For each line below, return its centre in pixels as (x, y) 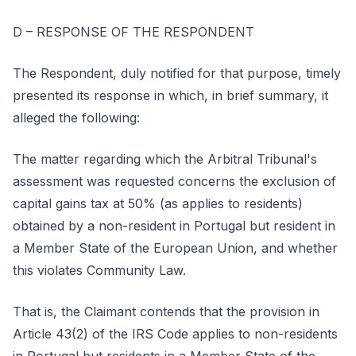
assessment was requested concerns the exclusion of (174, 181)
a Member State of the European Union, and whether (175, 248)
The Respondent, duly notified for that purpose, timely (177, 73)
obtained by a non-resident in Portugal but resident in (174, 226)
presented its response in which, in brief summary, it (170, 95)
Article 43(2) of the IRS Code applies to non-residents (175, 334)
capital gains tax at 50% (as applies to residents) (158, 203)
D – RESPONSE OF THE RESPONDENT (133, 32)
